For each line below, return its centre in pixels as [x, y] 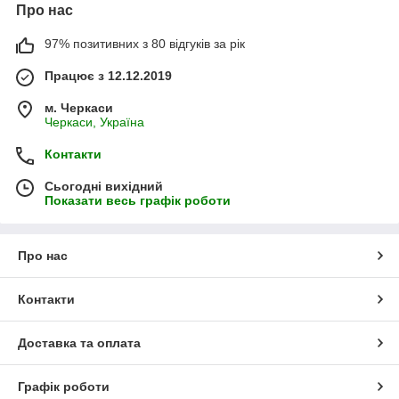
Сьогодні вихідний [104, 187]
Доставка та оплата [79, 343]
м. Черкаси [79, 108]
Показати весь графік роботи [138, 201]
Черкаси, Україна [94, 122]
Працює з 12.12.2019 [108, 76]
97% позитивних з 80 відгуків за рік [145, 44]
